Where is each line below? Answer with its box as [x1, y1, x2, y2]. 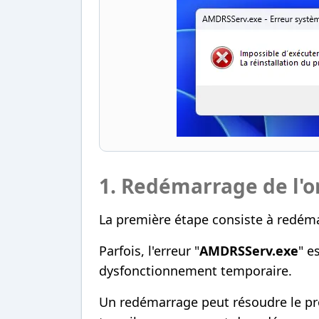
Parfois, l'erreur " [99, 241, 199, 259]
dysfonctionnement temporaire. [99, 261, 292, 279]
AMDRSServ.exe [199, 241, 298, 259]
